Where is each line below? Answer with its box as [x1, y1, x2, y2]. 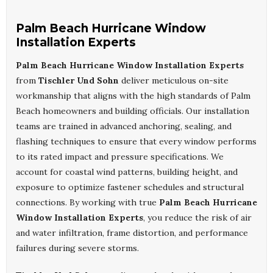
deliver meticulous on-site [119, 75, 229, 87]
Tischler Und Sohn [38, 75, 119, 87]
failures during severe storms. [16, 243, 139, 254]
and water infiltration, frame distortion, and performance [16, 227, 248, 239]
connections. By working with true [16, 197, 159, 208]
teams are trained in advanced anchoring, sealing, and [16, 121, 232, 132]
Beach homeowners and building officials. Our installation [16, 105, 249, 117]
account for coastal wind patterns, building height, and [16, 166, 238, 178]
